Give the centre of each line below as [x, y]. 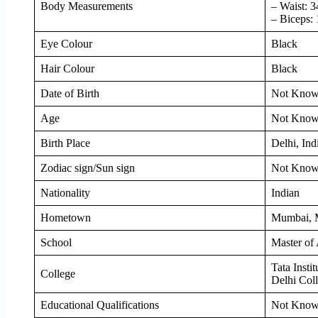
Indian [285, 192]
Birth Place [65, 143]
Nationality [65, 192]
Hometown [66, 217]
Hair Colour [67, 68]
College [58, 273]
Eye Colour [66, 43]
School [56, 242]
